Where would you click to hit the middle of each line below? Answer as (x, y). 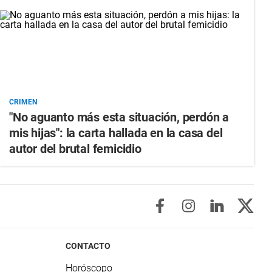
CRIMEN (23, 102)
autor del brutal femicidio (75, 148)
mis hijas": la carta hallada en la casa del (116, 133)
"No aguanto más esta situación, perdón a (119, 117)
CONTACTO (88, 246)
